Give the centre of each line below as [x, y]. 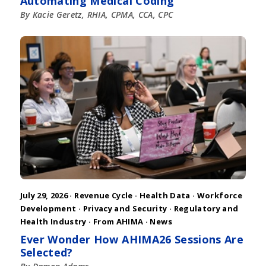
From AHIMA [118, 222]
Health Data [165, 196]
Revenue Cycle [104, 196]
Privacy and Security [125, 209]
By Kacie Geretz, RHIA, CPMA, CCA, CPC [96, 14]
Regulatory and [206, 209]
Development [48, 209]
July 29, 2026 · [47, 196]
